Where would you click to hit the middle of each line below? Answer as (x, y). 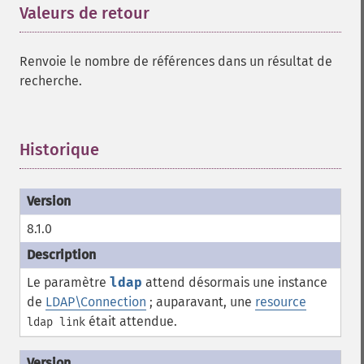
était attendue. (131, 321)
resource (281, 302)
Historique (59, 149)
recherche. (51, 81)
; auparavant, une (201, 302)
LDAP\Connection (96, 302)
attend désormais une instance (235, 282)
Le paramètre (68, 282)
